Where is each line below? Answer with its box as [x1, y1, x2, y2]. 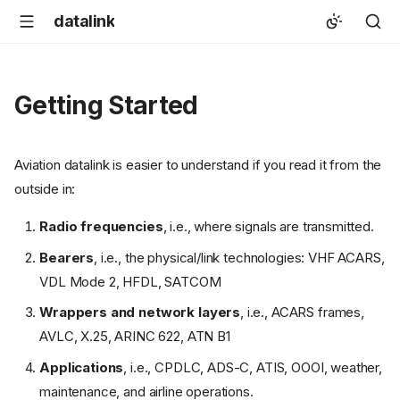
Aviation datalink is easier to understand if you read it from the [14, 156, 382, 174]
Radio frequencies [39, 218, 163, 236]
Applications [39, 358, 124, 376]
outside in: [14, 180, 76, 198]
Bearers [39, 248, 95, 266]
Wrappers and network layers [39, 304, 241, 321]
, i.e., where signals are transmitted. [162, 218, 374, 236]
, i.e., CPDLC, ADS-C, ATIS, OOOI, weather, [123, 358, 383, 376]
